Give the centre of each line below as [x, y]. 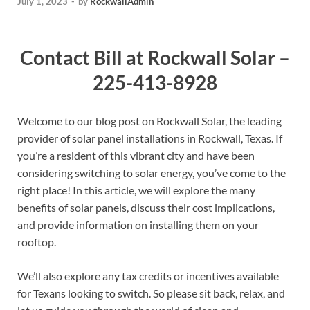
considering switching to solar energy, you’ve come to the [152, 172]
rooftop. [37, 241]
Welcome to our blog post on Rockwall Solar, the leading [149, 120]
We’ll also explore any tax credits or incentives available [148, 275]
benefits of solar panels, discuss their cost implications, [146, 207]
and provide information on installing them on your [138, 224]
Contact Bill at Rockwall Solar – [155, 57]
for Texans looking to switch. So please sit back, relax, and [151, 293]
